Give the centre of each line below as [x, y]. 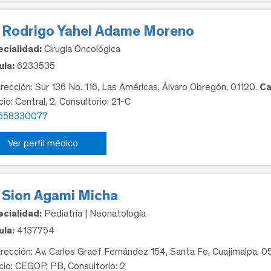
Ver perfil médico [43, 143]
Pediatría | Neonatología [94, 214]
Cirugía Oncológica [81, 49]
